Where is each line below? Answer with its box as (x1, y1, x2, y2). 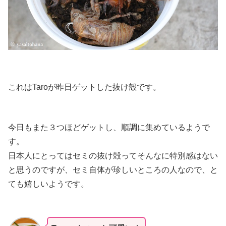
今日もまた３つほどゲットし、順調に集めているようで (8, 123, 210, 132)
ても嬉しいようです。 (8, 179, 89, 188)
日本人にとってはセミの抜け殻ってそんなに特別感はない (8, 151, 218, 160)
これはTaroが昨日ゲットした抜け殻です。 (8, 83, 161, 92)
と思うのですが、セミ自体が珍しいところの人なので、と (8, 165, 218, 174)
